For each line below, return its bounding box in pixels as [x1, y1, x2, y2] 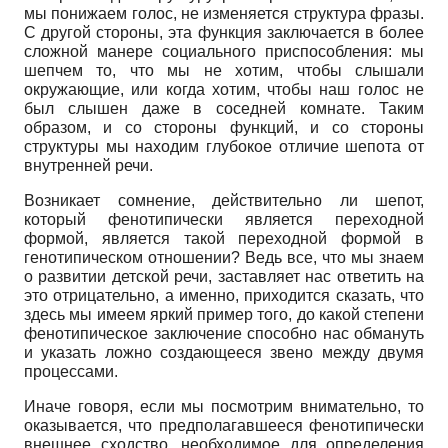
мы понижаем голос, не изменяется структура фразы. [24, 4, 424, 22]
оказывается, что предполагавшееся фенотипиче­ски [24, 416, 424, 434]
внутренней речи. [24, 156, 153, 174]
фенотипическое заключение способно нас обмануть [24, 324, 424, 342]
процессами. [24, 362, 118, 380]
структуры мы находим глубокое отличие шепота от [24, 137, 424, 155]
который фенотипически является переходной [24, 210, 424, 228]
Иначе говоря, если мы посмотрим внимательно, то [24, 397, 424, 415]
